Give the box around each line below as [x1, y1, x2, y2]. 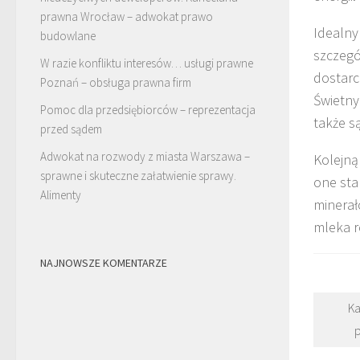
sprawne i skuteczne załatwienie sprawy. [40, 167, 236, 183]
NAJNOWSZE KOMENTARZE [40, 255, 167, 270]
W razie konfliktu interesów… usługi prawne [40, 55, 253, 71]
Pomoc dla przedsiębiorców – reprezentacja [40, 101, 256, 117]
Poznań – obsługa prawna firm [40, 74, 191, 90]
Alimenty [40, 186, 81, 202]
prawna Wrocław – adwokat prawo [40, 8, 213, 24]
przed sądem [40, 121, 102, 137]
